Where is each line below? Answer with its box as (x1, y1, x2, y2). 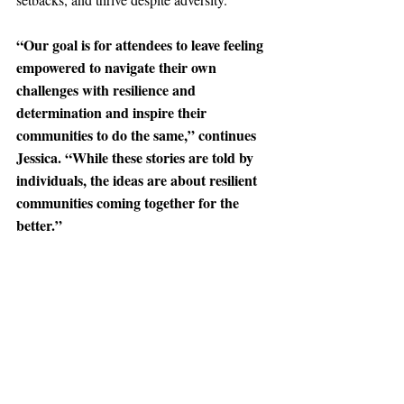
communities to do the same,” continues (16, 124, 260, 146)
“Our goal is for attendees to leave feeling (16, 34, 267, 56)
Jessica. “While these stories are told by (16, 147, 257, 169)
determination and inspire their (16, 102, 210, 124)
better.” (16, 215, 62, 236)
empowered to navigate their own (16, 57, 220, 78)
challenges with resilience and (16, 79, 199, 101)
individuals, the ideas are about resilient (16, 170, 261, 191)
